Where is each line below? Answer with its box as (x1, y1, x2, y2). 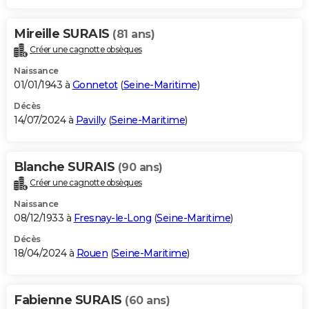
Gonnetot (72, 79, 118, 92)
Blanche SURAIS (14, 159, 118, 175)
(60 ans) (125, 294, 170, 308)
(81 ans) (112, 28, 154, 41)
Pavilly (75, 114, 106, 127)
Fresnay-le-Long (73, 212, 151, 225)
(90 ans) (117, 161, 163, 175)
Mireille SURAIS (14, 26, 112, 42)
